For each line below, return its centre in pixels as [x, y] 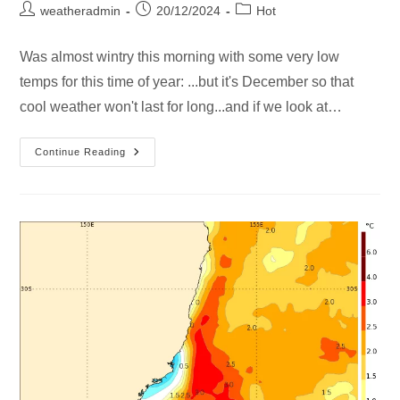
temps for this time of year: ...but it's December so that [187, 82]
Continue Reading [81, 152]
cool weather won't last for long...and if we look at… [181, 107]
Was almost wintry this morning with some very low [180, 57]
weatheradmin [81, 11]
